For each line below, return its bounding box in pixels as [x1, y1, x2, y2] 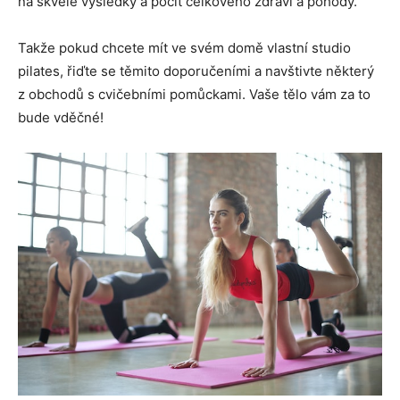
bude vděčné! [18, 109, 104, 127]
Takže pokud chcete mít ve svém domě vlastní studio [18, 39, 351, 57]
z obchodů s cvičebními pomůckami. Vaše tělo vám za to [18, 86, 371, 104]
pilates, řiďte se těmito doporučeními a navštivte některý [18, 62, 374, 80]
